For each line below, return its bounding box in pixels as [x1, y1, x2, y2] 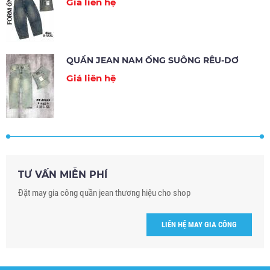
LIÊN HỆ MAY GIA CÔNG [162, 219, 237, 229]
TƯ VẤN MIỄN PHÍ [18, 168, 107, 180]
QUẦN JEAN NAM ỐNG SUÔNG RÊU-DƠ [66, 54, 239, 66]
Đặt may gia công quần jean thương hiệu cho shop [18, 187, 190, 198]
